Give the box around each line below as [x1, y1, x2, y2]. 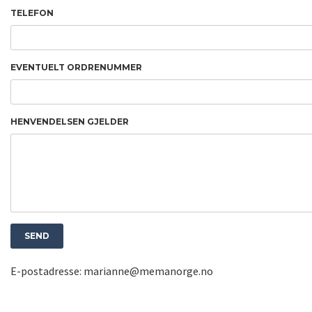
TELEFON [10, 8, 54, 18]
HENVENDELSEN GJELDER [10, 116, 129, 127]
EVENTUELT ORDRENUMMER [10, 62, 142, 72]
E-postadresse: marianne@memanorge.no [10, 264, 213, 278]
